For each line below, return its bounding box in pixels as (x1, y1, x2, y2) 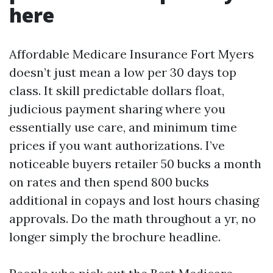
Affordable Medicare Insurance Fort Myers (9, 46, 254, 62)
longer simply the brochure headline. (9, 229, 221, 244)
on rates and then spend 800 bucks (9, 174, 209, 190)
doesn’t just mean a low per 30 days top (9, 65, 236, 80)
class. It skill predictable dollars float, (9, 83, 224, 98)
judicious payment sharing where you (9, 101, 225, 116)
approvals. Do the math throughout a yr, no (9, 211, 256, 226)
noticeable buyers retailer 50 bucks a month (9, 156, 261, 171)
